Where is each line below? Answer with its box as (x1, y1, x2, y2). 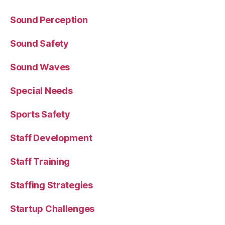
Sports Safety (10, 108, 70, 120)
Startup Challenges (10, 203, 95, 214)
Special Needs (10, 85, 73, 96)
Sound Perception (10, 14, 88, 25)
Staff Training (10, 156, 70, 167)
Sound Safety (10, 38, 69, 49)
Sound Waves (10, 61, 70, 72)
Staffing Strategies (10, 179, 93, 190)
